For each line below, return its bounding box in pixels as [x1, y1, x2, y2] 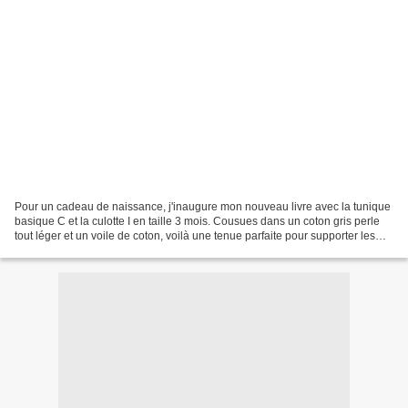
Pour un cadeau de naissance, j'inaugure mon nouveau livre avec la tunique [15, 199, 391, 213]
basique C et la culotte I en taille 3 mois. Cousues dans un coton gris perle [15, 214, 380, 228]
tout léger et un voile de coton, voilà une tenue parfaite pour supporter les [15, 229, 375, 242]
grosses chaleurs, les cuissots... [15, 243, 170, 257]
